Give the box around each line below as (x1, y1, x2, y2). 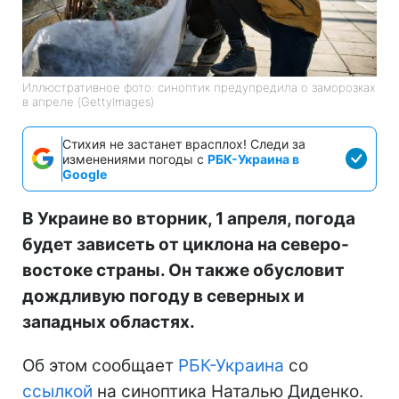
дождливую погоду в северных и (22, 285, 305, 306)
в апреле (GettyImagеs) (22, 94, 154, 109)
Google (62, 166, 107, 182)
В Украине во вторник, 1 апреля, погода (22, 208, 355, 229)
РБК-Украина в (208, 151, 299, 167)
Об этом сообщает (22, 354, 178, 376)
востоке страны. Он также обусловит (22, 259, 345, 281)
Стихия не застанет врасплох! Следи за (62, 135, 305, 151)
